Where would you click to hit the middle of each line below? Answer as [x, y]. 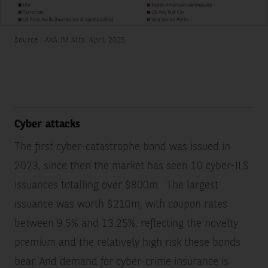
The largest [191, 185]
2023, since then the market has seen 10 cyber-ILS [131, 166]
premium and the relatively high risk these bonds [127, 243]
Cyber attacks [47, 124]
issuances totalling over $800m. [87, 185]
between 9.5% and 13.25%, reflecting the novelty [126, 223]
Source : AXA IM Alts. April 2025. [71, 40]
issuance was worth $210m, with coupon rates [121, 204]
